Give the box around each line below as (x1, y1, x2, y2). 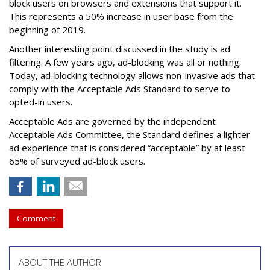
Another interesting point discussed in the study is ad (9, 43, 230, 55)
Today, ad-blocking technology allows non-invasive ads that (9, 69, 255, 82)
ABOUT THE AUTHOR (19, 256, 101, 269)
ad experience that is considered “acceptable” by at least (9, 142, 245, 154)
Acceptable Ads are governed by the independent (9, 115, 216, 128)
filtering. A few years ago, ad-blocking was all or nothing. (9, 56, 241, 69)
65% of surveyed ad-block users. (9, 155, 145, 168)
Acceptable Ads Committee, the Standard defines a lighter (9, 128, 250, 141)
